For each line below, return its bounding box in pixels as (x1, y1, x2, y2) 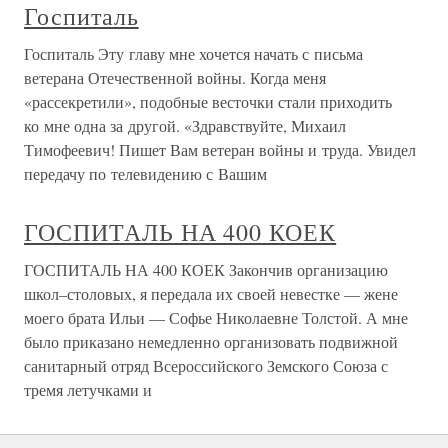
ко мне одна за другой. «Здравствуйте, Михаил (24, 115, 346, 137)
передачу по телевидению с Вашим (24, 163, 267, 185)
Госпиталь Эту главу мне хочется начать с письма (24, 43, 363, 65)
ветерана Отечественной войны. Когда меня (24, 67, 326, 89)
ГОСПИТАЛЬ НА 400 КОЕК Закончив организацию (24, 259, 388, 281)
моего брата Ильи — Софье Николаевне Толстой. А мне (24, 307, 408, 329)
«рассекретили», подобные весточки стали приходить (24, 91, 392, 113)
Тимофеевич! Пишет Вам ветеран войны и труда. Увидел (24, 139, 416, 161)
